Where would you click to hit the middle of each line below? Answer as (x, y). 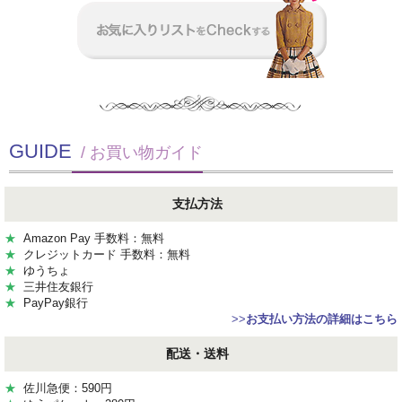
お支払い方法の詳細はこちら (322, 319)
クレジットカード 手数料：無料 (103, 255)
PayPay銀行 (52, 303)
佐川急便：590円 (64, 389)
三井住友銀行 (55, 287)
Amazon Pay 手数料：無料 (90, 239)
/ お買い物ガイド (137, 153)
